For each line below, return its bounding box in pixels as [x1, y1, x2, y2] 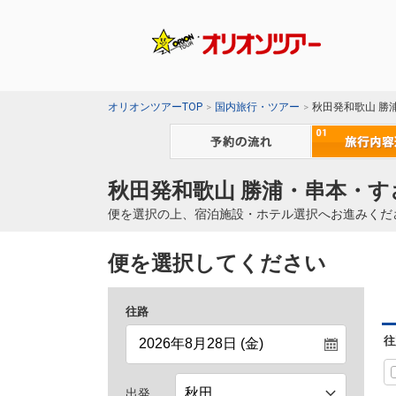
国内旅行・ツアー [215, 101, 300, 114]
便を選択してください [108, 251, 326, 277]
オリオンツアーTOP [108, 101, 202, 114]
